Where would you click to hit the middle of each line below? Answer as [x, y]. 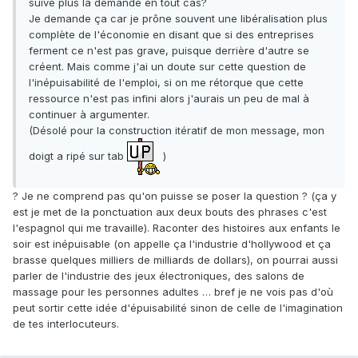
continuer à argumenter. [89, 115]
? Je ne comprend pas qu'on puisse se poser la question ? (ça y [175, 196]
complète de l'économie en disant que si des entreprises [171, 35]
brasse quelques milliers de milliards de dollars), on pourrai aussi [175, 260]
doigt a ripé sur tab [78, 155]
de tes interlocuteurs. [66, 324]
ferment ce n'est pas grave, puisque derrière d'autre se [169, 51]
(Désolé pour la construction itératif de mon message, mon [177, 131]
